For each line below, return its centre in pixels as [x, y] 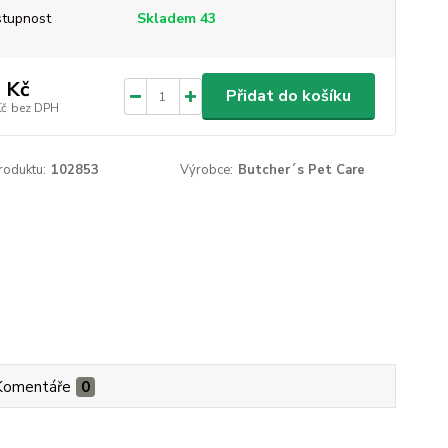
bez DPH [34, 107]
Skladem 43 [178, 18]
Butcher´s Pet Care [302, 170]
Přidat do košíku [288, 96]
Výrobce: [207, 170]
